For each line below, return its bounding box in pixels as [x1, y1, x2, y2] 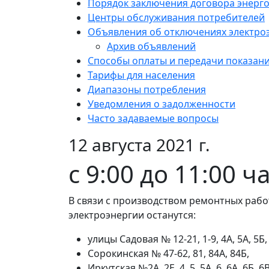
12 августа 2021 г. [68, 133, 210, 157]
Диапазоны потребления [88, 83, 206, 97]
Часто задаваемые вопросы [88, 112, 219, 125]
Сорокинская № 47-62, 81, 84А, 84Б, [88, 247, 252, 261]
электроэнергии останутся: [68, 208, 198, 222]
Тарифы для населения [88, 68, 195, 82]
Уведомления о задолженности [88, 97, 235, 111]
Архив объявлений [107, 40, 196, 53]
